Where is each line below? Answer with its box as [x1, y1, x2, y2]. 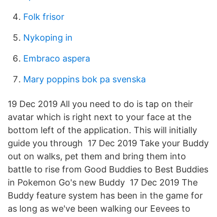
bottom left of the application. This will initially [8, 125, 197, 135]
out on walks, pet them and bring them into [8, 151, 186, 161]
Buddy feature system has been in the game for [8, 190, 203, 201]
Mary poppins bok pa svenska [23, 74, 146, 84]
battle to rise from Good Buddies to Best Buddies [8, 164, 208, 174]
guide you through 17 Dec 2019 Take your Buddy [8, 138, 209, 148]
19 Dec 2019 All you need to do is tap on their [8, 99, 193, 109]
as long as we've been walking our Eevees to [8, 203, 190, 214]
